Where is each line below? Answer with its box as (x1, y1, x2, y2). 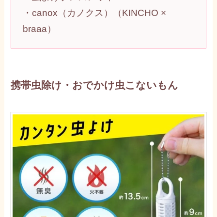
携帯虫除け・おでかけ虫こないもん (11, 79, 179, 91)
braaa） (22, 23, 56, 34)
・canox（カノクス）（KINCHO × (22, 7, 166, 18)
